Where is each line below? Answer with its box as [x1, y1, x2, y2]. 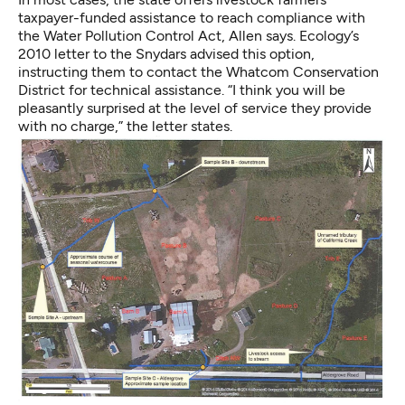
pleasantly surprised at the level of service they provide [18, 99, 372, 118]
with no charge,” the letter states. [18, 118, 232, 136]
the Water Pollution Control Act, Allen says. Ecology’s [18, 27, 359, 45]
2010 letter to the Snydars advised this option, [18, 45, 315, 63]
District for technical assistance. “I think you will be [18, 81, 345, 99]
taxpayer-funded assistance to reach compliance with [18, 9, 365, 27]
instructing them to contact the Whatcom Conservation [18, 63, 379, 81]
